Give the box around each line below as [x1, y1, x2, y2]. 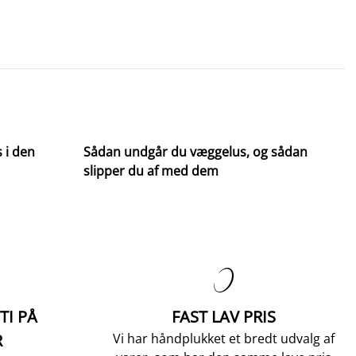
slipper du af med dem [83, 162, 219, 180]
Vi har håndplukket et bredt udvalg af [113, 330, 335, 347]
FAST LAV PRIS [172, 306, 276, 327]
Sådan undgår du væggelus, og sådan [83, 143, 308, 161]
